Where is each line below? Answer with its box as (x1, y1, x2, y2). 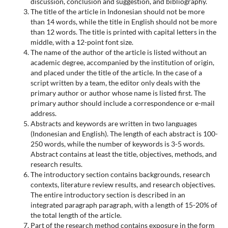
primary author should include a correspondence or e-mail (30, 98, 215, 107)
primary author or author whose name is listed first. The (30, 88, 206, 97)
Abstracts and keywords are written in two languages (30, 119, 197, 128)
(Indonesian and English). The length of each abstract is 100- (30, 129, 218, 138)
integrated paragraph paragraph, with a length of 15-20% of (30, 200, 217, 209)
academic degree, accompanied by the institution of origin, (30, 58, 214, 67)
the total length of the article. (30, 210, 122, 219)
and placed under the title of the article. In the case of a (30, 68, 202, 77)
